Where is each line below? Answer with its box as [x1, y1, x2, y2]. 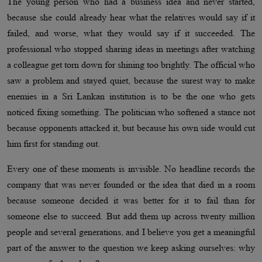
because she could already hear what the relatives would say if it [7, 12, 255, 23]
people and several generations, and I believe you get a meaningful [7, 227, 255, 237]
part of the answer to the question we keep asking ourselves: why [7, 243, 255, 253]
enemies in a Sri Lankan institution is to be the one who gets [7, 91, 255, 102]
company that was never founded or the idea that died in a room [7, 180, 255, 190]
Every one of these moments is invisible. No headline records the [7, 164, 255, 174]
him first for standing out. [7, 139, 100, 149]
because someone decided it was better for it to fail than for [7, 195, 255, 206]
